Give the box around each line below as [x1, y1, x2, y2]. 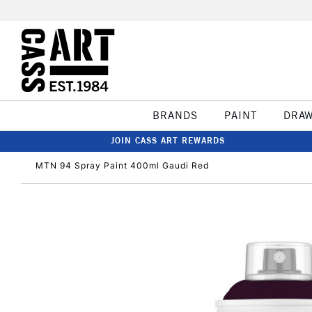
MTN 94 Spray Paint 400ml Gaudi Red [36, 160, 209, 171]
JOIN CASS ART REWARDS [111, 135, 225, 146]
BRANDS [152, 109, 198, 122]
